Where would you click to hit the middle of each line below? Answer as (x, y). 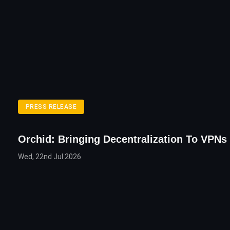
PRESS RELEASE (51, 107)
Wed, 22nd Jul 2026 (50, 157)
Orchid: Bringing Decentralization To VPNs (122, 139)
